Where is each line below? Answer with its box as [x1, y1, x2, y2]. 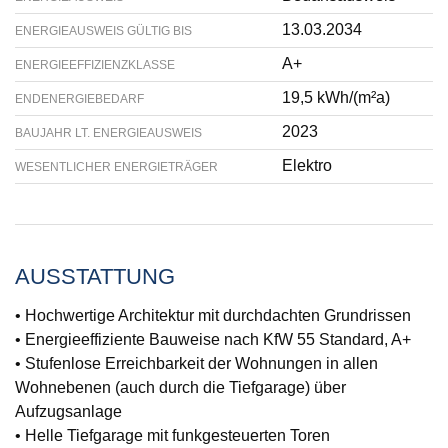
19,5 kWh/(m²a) [282, 89, 390, 106]
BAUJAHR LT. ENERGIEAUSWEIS [15, 126, 202, 140]
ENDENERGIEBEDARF [15, 92, 144, 106]
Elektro [282, 157, 332, 174]
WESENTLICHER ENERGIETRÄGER [15, 160, 218, 174]
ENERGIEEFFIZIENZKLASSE [15, 58, 175, 72]
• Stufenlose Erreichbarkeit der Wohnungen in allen [15, 355, 378, 372]
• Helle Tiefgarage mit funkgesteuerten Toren [15, 427, 330, 444]
